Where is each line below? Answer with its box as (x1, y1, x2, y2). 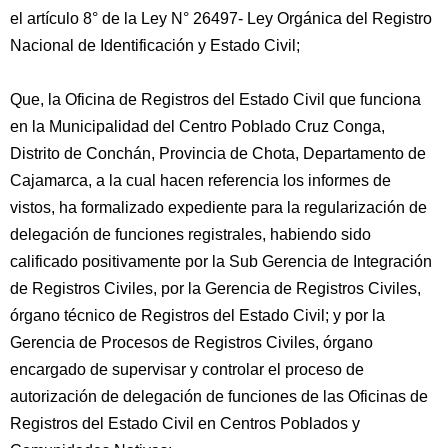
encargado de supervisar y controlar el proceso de (10, 361, 364, 378)
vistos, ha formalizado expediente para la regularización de (10, 199, 427, 216)
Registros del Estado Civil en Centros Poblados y (10, 415, 360, 432)
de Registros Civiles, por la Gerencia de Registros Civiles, (10, 280, 421, 297)
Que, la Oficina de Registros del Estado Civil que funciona (10, 91, 421, 108)
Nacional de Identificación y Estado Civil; (10, 37, 300, 54)
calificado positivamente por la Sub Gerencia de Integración (10, 253, 432, 270)
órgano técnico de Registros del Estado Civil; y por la (10, 307, 385, 324)
